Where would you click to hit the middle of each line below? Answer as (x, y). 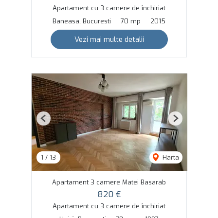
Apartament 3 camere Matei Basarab (109, 182)
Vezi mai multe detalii (109, 39)
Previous (56, 122)
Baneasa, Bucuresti (82, 21)
